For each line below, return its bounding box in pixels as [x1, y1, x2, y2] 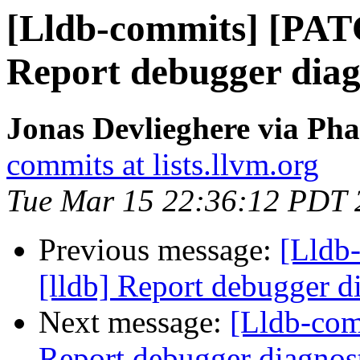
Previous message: [39, 232, 280, 268]
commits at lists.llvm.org [6, 147, 319, 182]
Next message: [39, 305, 230, 340]
